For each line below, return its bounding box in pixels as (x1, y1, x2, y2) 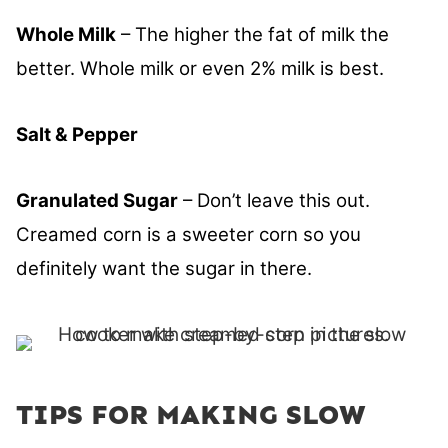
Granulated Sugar (16, 189, 178, 213)
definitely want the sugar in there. (16, 257, 317, 281)
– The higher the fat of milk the (116, 23, 389, 47)
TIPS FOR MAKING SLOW (16, 398, 366, 432)
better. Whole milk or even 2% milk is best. (16, 57, 384, 81)
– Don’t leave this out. (178, 189, 370, 213)
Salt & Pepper (16, 123, 138, 147)
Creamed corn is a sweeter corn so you (16, 223, 361, 247)
